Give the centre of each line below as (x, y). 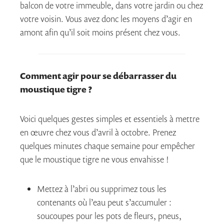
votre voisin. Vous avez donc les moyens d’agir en (106, 18)
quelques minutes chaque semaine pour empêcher (107, 145)
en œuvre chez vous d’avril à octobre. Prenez (98, 132)
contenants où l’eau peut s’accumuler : (104, 202)
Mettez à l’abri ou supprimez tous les (102, 188)
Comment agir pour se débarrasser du (98, 75)
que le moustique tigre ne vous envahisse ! (94, 159)
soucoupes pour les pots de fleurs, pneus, (109, 215)
